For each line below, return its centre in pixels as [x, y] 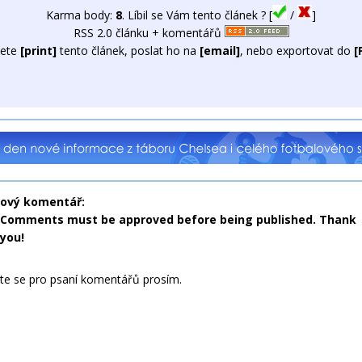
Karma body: [81, 15]
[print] [38, 51]
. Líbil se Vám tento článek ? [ [197, 15]
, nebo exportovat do [297, 51]
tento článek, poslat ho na [128, 51]
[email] [220, 51]
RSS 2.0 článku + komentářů [149, 33]
